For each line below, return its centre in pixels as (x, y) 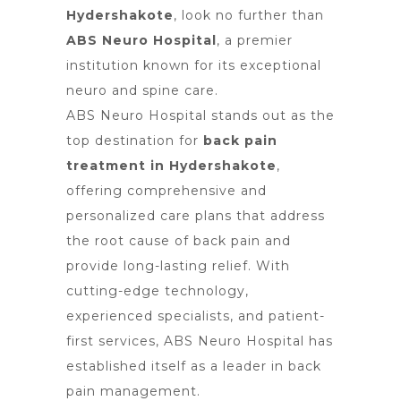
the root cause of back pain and (179, 241)
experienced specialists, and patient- (196, 316)
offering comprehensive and (166, 191)
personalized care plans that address (196, 216)
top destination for (135, 141)
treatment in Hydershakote (171, 166)
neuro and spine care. (142, 90)
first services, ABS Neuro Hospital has (200, 341)
